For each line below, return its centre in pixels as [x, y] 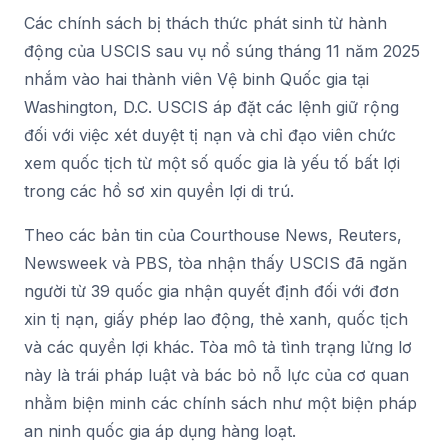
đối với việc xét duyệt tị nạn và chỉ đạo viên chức [210, 134]
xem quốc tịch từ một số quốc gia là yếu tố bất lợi [212, 162]
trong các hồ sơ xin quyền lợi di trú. [159, 190]
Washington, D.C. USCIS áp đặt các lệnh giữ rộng [211, 106]
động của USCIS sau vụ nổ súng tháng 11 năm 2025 [222, 50]
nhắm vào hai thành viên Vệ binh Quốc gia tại [196, 78]
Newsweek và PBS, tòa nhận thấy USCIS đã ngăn [215, 262]
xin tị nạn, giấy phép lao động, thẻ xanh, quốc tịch [216, 318]
